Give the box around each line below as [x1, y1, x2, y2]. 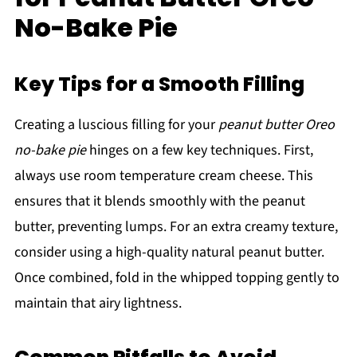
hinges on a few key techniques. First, [85, 140, 313, 161]
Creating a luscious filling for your [14, 115, 218, 135]
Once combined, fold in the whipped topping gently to [14, 268, 339, 288]
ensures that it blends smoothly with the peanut [14, 191, 305, 212]
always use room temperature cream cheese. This [14, 166, 313, 186]
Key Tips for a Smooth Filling [14, 70, 304, 99]
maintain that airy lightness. [14, 293, 182, 314]
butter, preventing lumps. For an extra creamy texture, [14, 217, 338, 237]
